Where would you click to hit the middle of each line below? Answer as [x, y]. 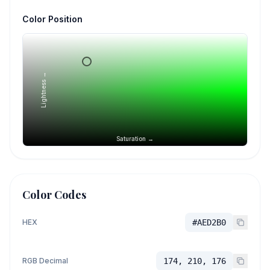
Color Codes [54, 195]
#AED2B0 [209, 222]
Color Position [52, 19]
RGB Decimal [45, 261]
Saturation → [135, 139]
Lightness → [43, 90]
